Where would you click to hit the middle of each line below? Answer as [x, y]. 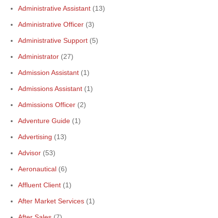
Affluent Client [39, 185]
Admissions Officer [47, 105]
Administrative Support [53, 40]
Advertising [35, 137]
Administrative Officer [51, 24]
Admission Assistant [48, 73]
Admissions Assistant [50, 89]
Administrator [38, 56]
